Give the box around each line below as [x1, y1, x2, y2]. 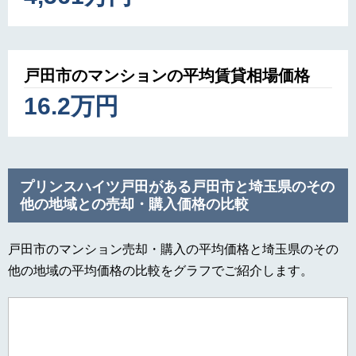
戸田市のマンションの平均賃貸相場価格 [24, 67, 310, 85]
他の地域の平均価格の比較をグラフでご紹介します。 [8, 264, 313, 278]
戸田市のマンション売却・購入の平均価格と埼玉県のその [8, 242, 339, 257]
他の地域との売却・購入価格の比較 [20, 196, 249, 213]
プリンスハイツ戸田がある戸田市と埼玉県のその [20, 179, 335, 195]
